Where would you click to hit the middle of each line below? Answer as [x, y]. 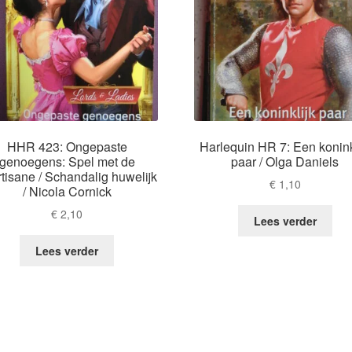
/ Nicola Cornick [67, 191]
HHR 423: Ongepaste [67, 146]
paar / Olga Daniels [285, 161]
